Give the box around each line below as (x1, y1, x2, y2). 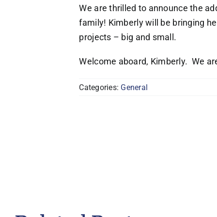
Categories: (79, 82, 121, 92)
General (121, 82, 148, 92)
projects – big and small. (79, 32, 179, 42)
